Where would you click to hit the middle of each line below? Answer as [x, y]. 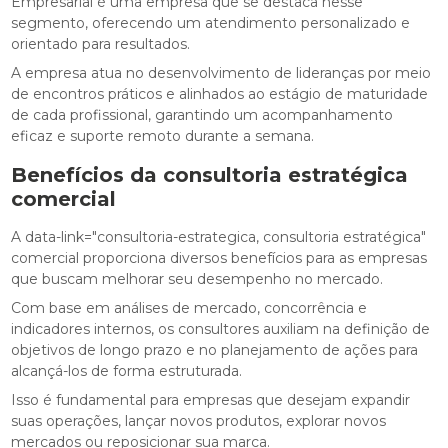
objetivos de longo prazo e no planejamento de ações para [215, 350]
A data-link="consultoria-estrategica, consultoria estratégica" [219, 237]
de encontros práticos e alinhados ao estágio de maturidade [220, 94]
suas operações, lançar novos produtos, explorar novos [199, 421]
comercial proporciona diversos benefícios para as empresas [219, 258]
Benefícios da [87, 175]
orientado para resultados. [101, 44]
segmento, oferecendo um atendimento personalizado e [211, 23]
